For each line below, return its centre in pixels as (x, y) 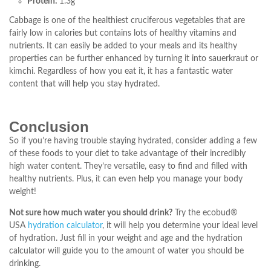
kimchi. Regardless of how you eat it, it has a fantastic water (121, 71)
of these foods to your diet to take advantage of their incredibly (127, 154)
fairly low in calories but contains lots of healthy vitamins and (123, 33)
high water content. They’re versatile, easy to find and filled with (128, 167)
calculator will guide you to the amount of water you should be (126, 251)
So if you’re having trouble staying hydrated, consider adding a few (133, 141)
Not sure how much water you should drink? (91, 213)
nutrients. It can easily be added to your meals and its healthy (123, 46)
